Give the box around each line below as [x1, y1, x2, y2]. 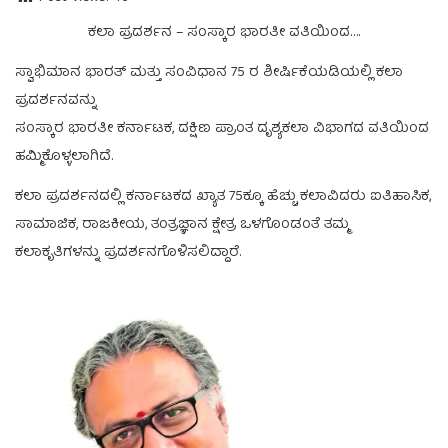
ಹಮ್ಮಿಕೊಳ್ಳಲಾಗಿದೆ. [15, 144, 113, 169]
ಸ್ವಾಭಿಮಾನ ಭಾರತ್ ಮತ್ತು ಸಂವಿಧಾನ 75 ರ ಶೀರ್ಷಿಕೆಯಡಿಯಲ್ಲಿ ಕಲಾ [15, 60, 403, 85]
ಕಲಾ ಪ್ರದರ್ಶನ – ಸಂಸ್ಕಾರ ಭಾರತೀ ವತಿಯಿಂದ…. [88, 20, 360, 45]
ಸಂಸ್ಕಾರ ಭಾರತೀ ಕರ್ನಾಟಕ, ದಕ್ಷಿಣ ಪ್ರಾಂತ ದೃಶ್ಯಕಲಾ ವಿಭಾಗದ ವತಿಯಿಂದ [15, 116, 429, 141]
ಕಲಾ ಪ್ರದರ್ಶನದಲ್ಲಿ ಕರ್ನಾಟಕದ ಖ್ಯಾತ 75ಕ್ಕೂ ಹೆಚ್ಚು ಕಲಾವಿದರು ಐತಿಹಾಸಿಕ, [15, 184, 431, 209]
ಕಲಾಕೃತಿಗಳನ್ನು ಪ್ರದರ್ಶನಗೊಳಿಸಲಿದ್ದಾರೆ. [15, 240, 241, 265]
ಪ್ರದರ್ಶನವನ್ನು [15, 88, 97, 113]
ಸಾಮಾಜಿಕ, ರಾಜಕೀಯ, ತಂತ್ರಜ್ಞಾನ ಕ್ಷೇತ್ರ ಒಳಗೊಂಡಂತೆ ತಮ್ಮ [15, 212, 349, 237]
